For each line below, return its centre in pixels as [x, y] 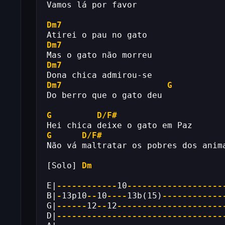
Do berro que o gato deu [104, 95]
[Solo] [64, 165]
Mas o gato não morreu [99, 55]
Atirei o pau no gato [97, 35]
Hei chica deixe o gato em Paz [120, 125]
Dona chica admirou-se [99, 75]
